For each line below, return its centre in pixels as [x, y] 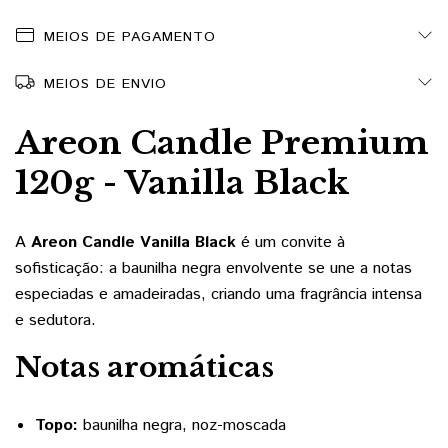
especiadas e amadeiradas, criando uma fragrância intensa [218, 294]
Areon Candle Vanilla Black [133, 242]
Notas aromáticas [144, 367]
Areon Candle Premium [222, 143]
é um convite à [290, 242]
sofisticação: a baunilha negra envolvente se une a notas [213, 268]
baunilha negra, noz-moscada [182, 425]
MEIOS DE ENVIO [105, 84]
